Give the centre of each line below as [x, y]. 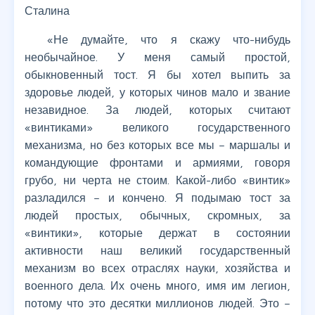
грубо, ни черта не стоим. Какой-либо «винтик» [157, 180]
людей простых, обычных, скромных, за [157, 216]
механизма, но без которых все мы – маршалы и [157, 145]
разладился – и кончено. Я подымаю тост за [157, 198]
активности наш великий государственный [157, 251]
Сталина [47, 11]
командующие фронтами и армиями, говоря [157, 163]
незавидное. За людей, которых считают [157, 110]
